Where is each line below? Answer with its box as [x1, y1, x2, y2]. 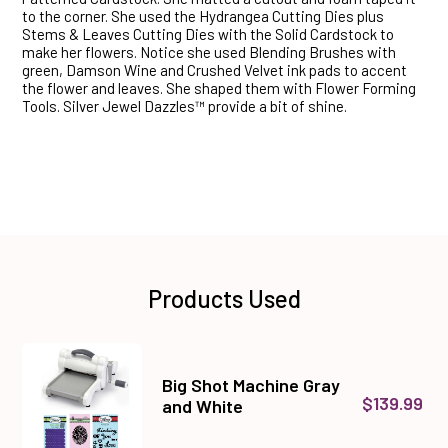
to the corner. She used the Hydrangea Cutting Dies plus [22, 7, 384, 26]
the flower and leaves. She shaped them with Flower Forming [22, 79, 416, 98]
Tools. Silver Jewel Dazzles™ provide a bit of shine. [22, 97, 347, 116]
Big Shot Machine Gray [162, 373, 340, 396]
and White [162, 394, 243, 417]
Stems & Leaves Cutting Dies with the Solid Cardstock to [22, 25, 394, 44]
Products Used [147, 284, 301, 314]
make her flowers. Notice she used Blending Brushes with [22, 43, 396, 62]
